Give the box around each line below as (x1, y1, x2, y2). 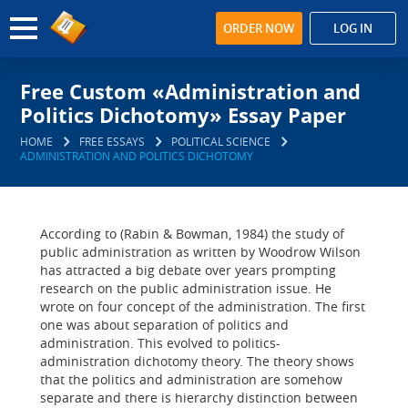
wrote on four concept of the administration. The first (40, 298, 365, 315)
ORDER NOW (223, 20, 295, 36)
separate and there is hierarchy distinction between (40, 389, 358, 406)
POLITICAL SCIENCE (171, 134, 271, 148)
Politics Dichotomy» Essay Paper (20, 101, 347, 128)
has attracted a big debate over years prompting (40, 261, 336, 279)
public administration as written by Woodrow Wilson (40, 243, 361, 260)
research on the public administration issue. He (40, 280, 331, 297)
